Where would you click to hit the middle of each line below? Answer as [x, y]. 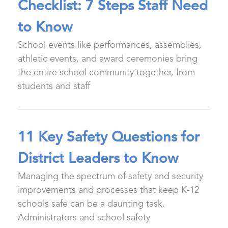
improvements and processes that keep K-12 [108, 190]
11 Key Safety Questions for [109, 138]
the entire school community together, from [106, 73]
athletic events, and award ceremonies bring [108, 59]
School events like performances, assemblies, [110, 45]
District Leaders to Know [98, 159]
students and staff [54, 87]
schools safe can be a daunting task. [91, 204]
